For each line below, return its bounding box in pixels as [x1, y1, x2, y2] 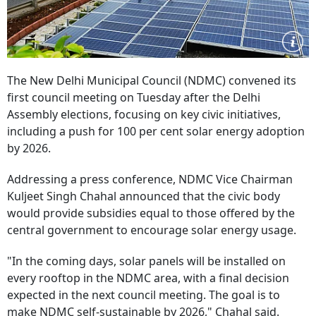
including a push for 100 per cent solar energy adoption [7, 123, 305, 139]
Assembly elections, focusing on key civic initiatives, [7, 107, 281, 122]
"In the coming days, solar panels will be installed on [7, 253, 286, 269]
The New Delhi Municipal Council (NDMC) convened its [7, 73, 296, 88]
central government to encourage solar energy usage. [7, 222, 299, 238]
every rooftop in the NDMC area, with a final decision [7, 270, 289, 286]
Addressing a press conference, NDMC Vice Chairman [7, 171, 293, 187]
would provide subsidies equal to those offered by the [7, 205, 295, 221]
